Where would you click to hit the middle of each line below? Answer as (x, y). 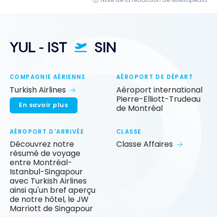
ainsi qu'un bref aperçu (53, 190)
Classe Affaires (145, 144)
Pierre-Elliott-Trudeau (158, 99)
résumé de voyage (45, 153)
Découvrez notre (42, 144)
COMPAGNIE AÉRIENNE (47, 77)
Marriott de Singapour (51, 208)
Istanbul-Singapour (46, 171)
